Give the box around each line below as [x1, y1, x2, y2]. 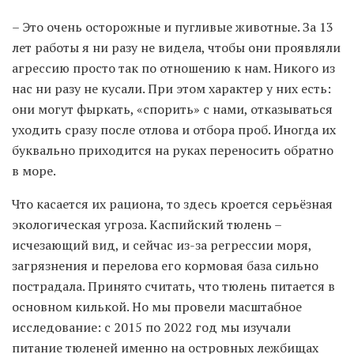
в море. [12, 162, 56, 180]
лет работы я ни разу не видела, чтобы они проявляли [12, 39, 341, 57]
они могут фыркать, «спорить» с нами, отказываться [12, 100, 333, 119]
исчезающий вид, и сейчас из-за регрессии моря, [12, 236, 311, 254]
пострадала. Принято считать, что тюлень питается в [12, 277, 335, 296]
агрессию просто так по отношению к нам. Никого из [12, 59, 335, 77]
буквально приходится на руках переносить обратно [12, 141, 333, 160]
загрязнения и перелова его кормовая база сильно [12, 257, 318, 275]
